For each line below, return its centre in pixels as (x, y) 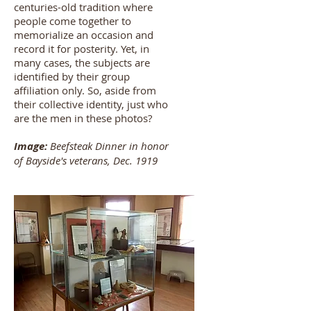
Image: (31, 146)
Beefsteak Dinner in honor (108, 146)
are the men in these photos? (83, 118)
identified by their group (72, 76)
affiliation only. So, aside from (85, 90)
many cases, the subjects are (82, 62)
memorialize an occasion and (84, 35)
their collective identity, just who (91, 104)
